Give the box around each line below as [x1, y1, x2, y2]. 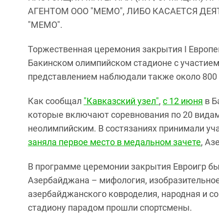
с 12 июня [163, 96, 203, 107]
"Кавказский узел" [84, 96, 159, 107]
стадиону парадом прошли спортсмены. [28, 202, 192, 213]
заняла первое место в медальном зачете [28, 137, 201, 148]
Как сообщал [28, 96, 84, 107]
